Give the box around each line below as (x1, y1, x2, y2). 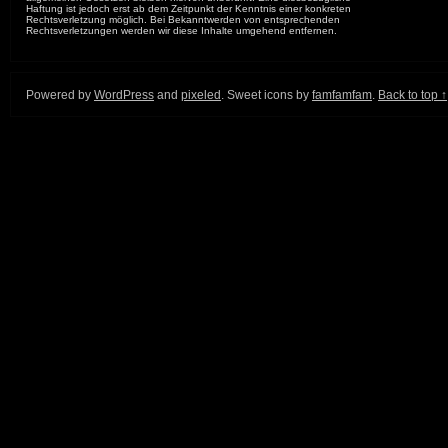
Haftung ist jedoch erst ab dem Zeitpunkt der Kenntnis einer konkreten (26, 3, 351, 15)
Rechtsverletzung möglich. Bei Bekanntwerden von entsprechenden (26, 14, 340, 26)
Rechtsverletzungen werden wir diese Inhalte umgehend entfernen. (26, 25, 337, 37)
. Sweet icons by (221, 88, 312, 103)
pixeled (181, 88, 221, 103)
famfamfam (312, 88, 372, 103)
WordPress (94, 88, 154, 103)
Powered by (26, 88, 94, 103)
